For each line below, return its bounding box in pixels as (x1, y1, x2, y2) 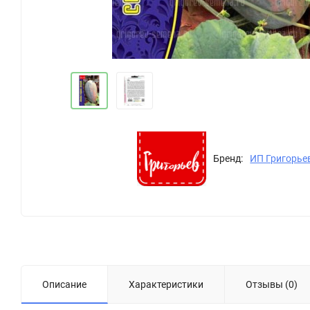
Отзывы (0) (246, 278, 298, 290)
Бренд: (213, 153, 244, 165)
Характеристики (129, 278, 203, 290)
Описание (42, 278, 86, 290)
